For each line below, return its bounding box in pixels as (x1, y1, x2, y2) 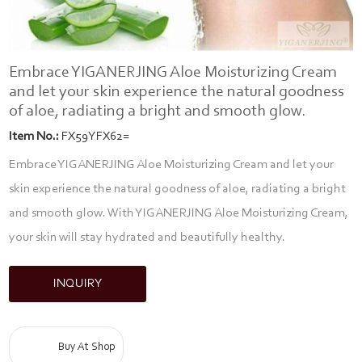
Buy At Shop (58, 342, 116, 353)
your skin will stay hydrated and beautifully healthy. (9, 231, 286, 244)
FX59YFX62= (59, 130, 130, 143)
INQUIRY (53, 277, 103, 290)
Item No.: (9, 130, 60, 143)
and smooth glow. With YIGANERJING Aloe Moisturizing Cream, (9, 207, 349, 220)
